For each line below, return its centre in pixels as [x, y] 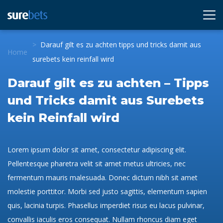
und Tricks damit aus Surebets [106, 100]
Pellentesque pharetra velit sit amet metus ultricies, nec [97, 163]
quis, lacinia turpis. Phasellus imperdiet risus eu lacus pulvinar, [106, 205]
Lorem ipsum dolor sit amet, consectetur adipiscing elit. [97, 149]
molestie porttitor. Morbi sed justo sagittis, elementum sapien [107, 191]
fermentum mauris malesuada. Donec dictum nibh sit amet [103, 177]
